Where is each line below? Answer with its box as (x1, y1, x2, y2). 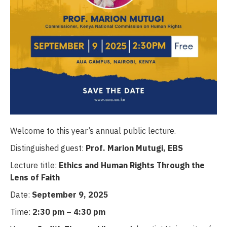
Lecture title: (10, 160, 59, 170)
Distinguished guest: (10, 142, 86, 153)
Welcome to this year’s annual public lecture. (10, 125, 178, 136)
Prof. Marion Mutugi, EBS (86, 142, 183, 153)
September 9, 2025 (32, 189, 108, 200)
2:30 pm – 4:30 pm (32, 206, 105, 217)
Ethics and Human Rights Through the (59, 160, 205, 170)
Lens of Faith (10, 172, 60, 182)
